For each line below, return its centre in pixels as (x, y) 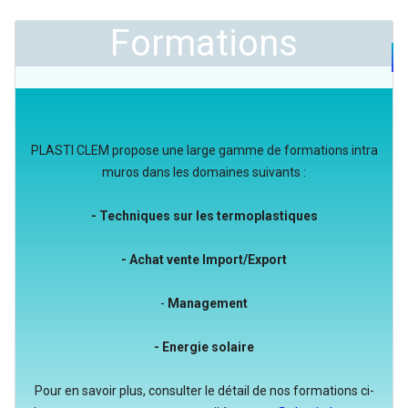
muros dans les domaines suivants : (204, 172)
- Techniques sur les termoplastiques (204, 216)
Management (208, 303)
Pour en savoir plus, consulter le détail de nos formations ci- (204, 391)
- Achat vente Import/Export (204, 260)
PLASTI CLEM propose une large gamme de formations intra (204, 150)
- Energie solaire (204, 347)
